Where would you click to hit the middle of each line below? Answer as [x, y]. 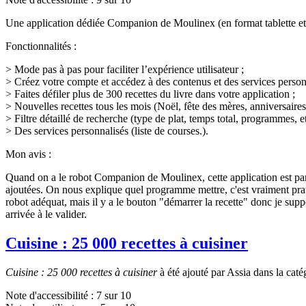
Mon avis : [28, 154]
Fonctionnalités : [41, 46]
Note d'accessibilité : [51, 295]
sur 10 [116, 295]
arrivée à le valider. [46, 214]
